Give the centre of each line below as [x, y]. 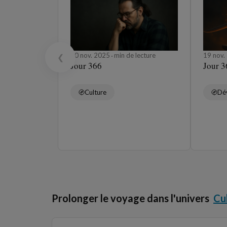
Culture [96, 92]
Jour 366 [86, 66]
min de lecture [134, 55]
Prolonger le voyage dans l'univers [130, 198]
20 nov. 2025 [91, 55]
